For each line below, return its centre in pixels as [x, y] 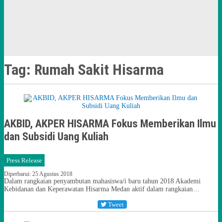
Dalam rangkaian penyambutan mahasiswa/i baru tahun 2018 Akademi [102, 181]
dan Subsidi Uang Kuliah [56, 137]
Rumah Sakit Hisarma [99, 70]
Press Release [24, 160]
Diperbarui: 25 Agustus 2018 [38, 174]
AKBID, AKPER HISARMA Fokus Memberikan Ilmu [110, 124]
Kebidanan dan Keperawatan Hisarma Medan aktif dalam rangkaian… [102, 189]
